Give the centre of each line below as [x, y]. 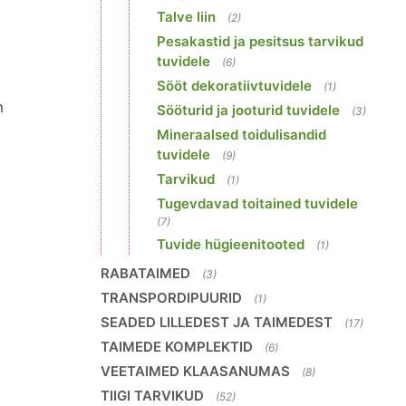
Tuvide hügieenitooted [231, 244]
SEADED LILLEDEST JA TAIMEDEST [217, 322]
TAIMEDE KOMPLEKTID [177, 347]
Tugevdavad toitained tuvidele [257, 203]
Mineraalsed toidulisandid [242, 135]
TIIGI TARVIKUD [152, 396]
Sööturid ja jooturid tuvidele [248, 110]
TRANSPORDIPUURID [171, 298]
